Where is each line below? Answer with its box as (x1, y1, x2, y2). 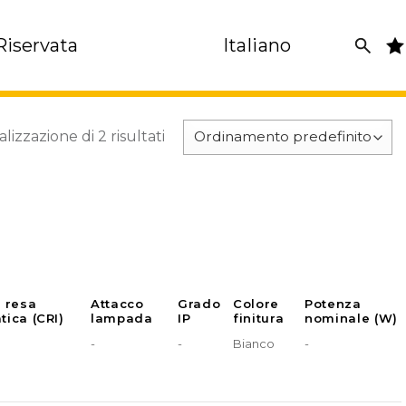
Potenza (304, 296, 362, 312)
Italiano (222, 34, 292, 56)
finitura (233, 311, 285, 326)
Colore (233, 296, 279, 312)
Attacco (91, 296, 144, 312)
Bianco (233, 336, 275, 352)
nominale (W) (304, 311, 398, 326)
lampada (91, 311, 153, 326)
